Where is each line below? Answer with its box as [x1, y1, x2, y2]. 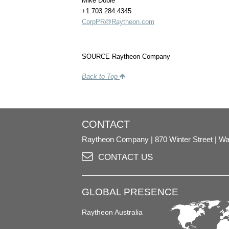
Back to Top [82, 73, 120, 81]
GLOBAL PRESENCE [82, 186, 178, 197]
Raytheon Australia [82, 208, 143, 217]
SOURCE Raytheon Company [82, 52, 170, 60]
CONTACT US [98, 152, 153, 162]
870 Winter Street [155, 135, 213, 144]
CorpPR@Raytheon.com [82, 18, 154, 26]
